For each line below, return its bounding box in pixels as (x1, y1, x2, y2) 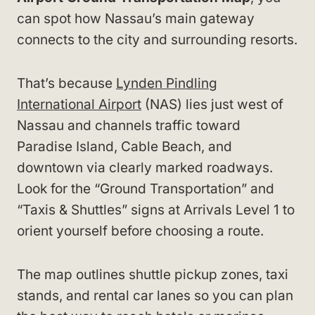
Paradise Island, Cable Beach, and (17, 139, 232, 155)
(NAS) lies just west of (141, 96, 283, 112)
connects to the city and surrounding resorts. (17, 32, 297, 48)
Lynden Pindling (116, 75, 217, 91)
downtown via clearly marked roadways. (17, 160, 273, 176)
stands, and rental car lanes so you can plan (17, 288, 293, 304)
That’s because (17, 75, 116, 91)
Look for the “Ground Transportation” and (17, 181, 274, 197)
